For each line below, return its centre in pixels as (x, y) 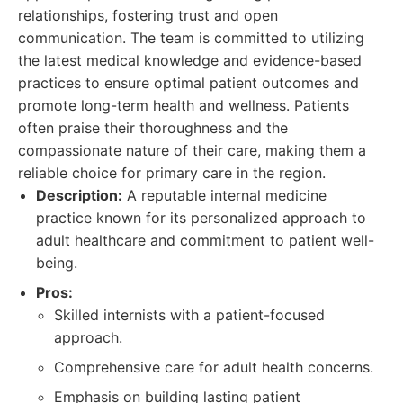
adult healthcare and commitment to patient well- (205, 240)
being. (57, 263)
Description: (79, 195)
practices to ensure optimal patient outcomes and (188, 83)
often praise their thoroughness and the (153, 128)
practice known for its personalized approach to (201, 218)
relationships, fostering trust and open (148, 15)
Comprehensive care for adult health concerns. (214, 367)
